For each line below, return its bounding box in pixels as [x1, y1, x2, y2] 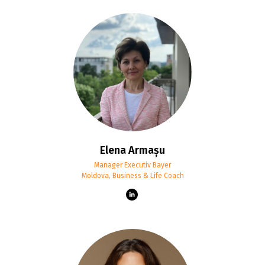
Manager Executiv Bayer [94, 160, 171, 169]
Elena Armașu [100, 143, 165, 157]
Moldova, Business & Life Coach [81, 171, 184, 180]
